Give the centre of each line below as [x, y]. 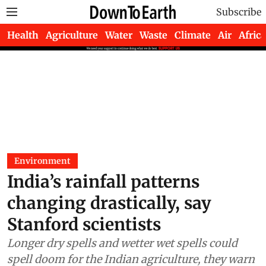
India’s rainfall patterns [103, 182]
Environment [42, 161]
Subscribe [239, 12]
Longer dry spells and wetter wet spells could [122, 243]
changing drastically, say [109, 203]
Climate [193, 35]
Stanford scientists [84, 224]
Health [23, 35]
